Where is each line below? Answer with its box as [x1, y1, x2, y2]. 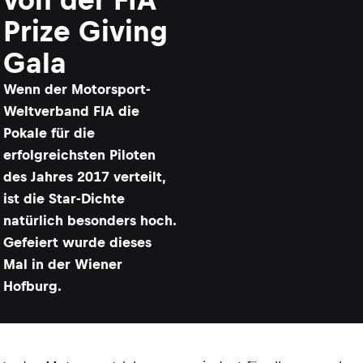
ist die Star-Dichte [3, 190, 125, 207]
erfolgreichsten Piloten [3, 147, 156, 163]
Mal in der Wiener [3, 256, 122, 272]
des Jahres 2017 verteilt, [3, 169, 165, 185]
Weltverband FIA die [3, 103, 139, 119]
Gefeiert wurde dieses [3, 234, 152, 250]
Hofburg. [3, 278, 62, 294]
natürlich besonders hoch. [3, 212, 176, 228]
